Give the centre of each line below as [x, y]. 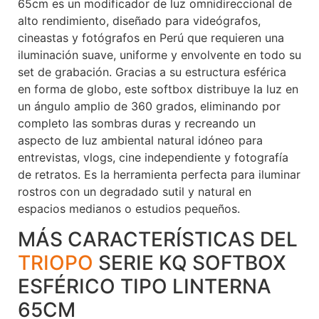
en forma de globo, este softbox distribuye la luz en [158, 89]
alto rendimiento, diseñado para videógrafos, [139, 21]
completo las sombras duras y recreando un [137, 124]
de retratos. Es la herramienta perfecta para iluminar [159, 175]
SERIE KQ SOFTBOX [190, 262]
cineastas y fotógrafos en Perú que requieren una [151, 38]
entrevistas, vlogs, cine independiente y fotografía [153, 158]
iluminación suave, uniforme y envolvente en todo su [159, 55]
